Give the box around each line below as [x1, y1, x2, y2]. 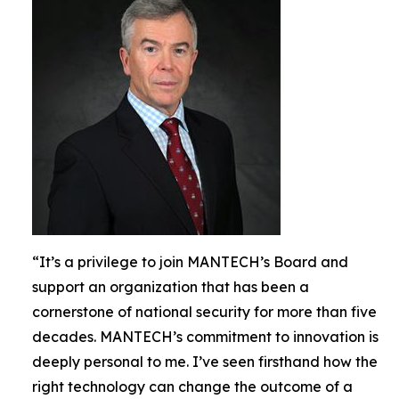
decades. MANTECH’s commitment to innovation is [32, 328, 379, 346]
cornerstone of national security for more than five [32, 303, 377, 321]
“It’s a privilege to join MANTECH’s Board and [32, 253, 348, 271]
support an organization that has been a [32, 278, 309, 296]
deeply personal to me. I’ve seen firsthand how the [32, 353, 378, 370]
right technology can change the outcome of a [32, 378, 353, 395]
